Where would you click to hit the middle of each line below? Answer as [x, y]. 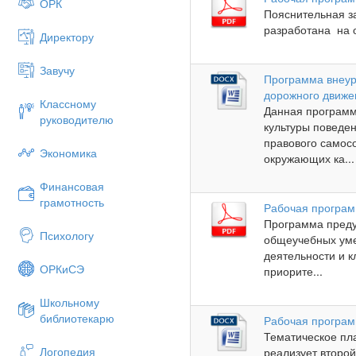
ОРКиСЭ [62, 269]
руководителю [77, 119]
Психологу [67, 235]
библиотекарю [77, 318]
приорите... [294, 271]
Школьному [70, 302]
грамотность [72, 202]
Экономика [68, 153]
